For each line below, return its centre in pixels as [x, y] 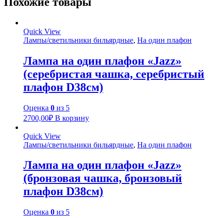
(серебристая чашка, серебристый [114, 74]
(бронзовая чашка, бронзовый [103, 178]
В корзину [72, 118]
